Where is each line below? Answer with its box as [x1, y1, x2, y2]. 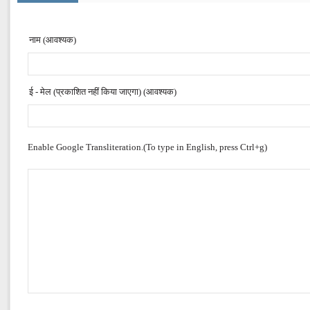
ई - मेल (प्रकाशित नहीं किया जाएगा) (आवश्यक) [29, 86, 176, 97]
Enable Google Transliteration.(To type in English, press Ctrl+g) [28, 142, 267, 152]
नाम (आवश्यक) [29, 35, 76, 45]
